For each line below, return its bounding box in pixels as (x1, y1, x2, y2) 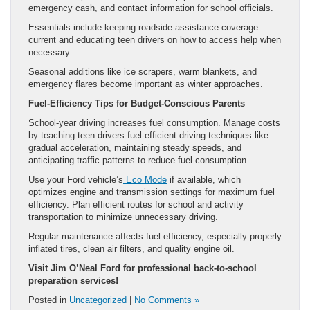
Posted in (28, 294, 69, 305)
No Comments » (134, 294, 199, 305)
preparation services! (28, 275, 118, 286)
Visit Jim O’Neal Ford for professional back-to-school (28, 262, 257, 273)
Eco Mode (126, 174, 167, 185)
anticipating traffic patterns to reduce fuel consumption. (28, 154, 249, 165)
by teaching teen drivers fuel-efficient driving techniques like (28, 129, 268, 140)
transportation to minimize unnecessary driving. (28, 211, 218, 222)
